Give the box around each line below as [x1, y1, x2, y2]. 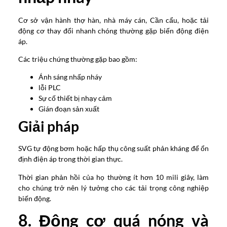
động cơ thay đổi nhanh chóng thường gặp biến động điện [18, 26, 209, 35]
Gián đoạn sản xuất [38, 104, 99, 113]
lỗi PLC [38, 83, 61, 92]
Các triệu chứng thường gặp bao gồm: [18, 54, 137, 63]
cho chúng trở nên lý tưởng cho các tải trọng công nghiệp [18, 183, 209, 192]
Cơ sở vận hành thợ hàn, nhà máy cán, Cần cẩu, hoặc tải [18, 15, 209, 24]
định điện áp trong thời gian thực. [18, 155, 123, 164]
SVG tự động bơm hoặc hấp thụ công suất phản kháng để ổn [18, 144, 209, 153]
